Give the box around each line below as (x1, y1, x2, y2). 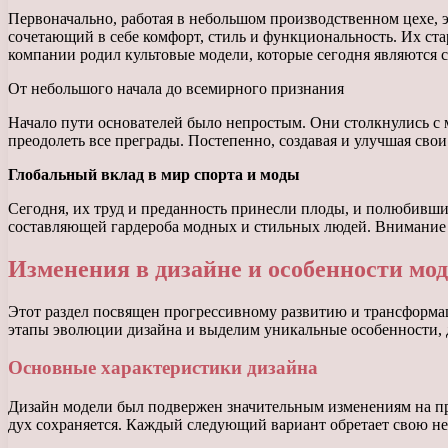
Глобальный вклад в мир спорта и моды (8, 165, 300, 183)
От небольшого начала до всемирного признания (8, 79, 344, 97)
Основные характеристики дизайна (8, 357, 318, 379)
